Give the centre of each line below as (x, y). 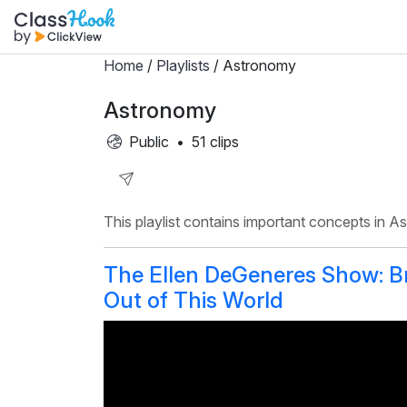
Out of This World (194, 300)
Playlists (183, 65)
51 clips (215, 141)
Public (147, 141)
